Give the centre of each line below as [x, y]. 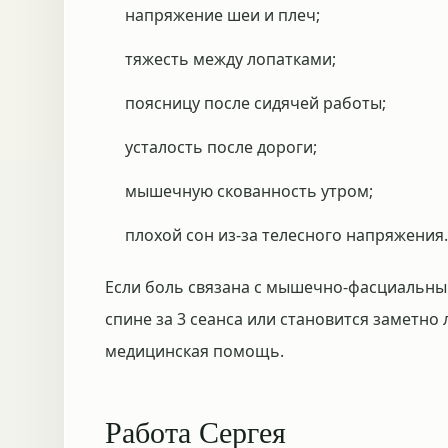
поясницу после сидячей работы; [255, 103]
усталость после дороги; [221, 147]
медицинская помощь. [194, 351]
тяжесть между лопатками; [230, 59]
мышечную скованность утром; [249, 191]
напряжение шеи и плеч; [222, 15]
